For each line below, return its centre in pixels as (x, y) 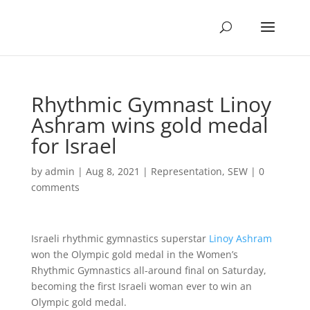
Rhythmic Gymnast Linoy (151, 104)
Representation (186, 171)
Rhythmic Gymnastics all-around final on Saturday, (148, 270)
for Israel (74, 146)
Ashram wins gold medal (149, 125)
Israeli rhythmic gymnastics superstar (118, 238)
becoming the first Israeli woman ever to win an (141, 286)
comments (55, 187)
